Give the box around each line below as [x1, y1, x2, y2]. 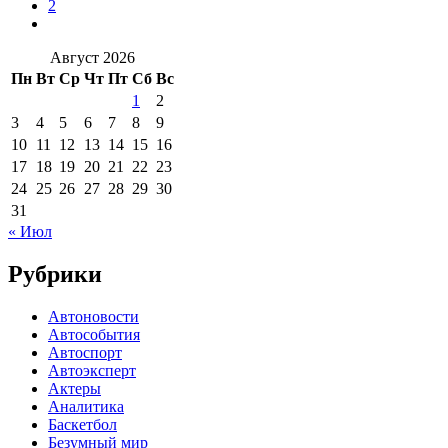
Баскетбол [48, 415, 117, 433]
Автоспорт [48, 343, 122, 361]
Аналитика [48, 397, 124, 415]
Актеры [48, 379, 101, 397]
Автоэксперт [48, 361, 136, 379]
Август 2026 [50, 48, 135, 66]
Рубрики [8, 260, 102, 287]
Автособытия [48, 325, 140, 343]
